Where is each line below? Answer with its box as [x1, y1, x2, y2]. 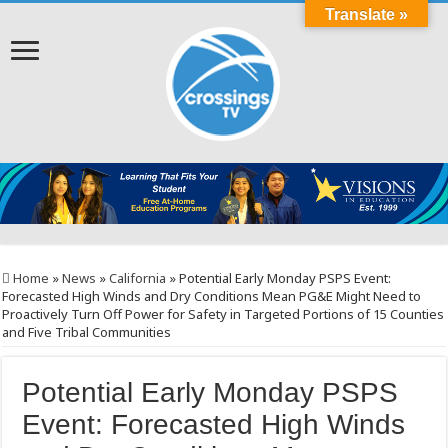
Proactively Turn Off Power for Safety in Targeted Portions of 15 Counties [2, 305, 445, 324]
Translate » [325, 6, 408, 23]
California [109, 269, 167, 288]
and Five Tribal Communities [2, 323, 172, 342]
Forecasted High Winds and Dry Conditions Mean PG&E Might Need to [2, 287, 422, 306]
